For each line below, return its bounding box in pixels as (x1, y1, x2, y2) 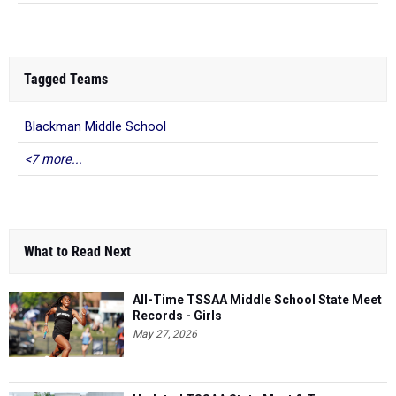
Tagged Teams (24, 71, 108, 88)
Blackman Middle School (25, 119, 166, 135)
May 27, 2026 (133, 328, 197, 341)
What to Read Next (24, 243, 131, 261)
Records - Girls (133, 308, 222, 324)
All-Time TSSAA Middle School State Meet (133, 293, 382, 308)
